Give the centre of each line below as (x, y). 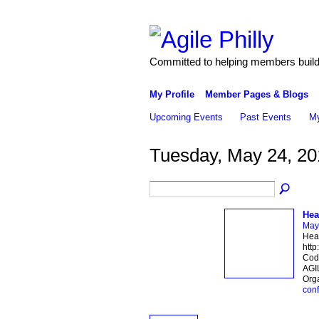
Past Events (266, 117)
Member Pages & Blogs (256, 94)
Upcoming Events (186, 117)
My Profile (172, 94)
